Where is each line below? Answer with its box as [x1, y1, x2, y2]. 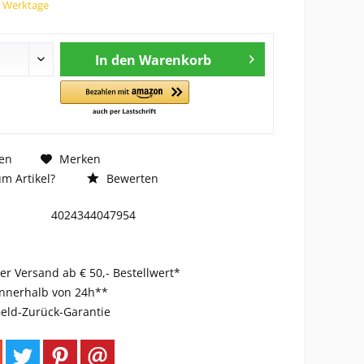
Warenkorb [138, 51, 211, 69]
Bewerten [102, 171, 158, 186]
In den [94, 51, 136, 69]
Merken [58, 150, 101, 167]
